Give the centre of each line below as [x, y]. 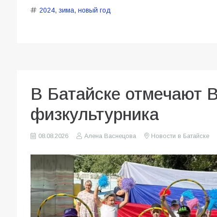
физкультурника [95, 114]
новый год [94, 10]
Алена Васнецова [110, 136]
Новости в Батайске [180, 136]
